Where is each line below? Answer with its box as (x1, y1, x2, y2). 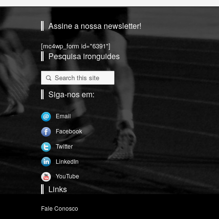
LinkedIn (56, 156, 79, 165)
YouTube (56, 172, 79, 180)
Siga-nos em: (48, 88, 94, 100)
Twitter (56, 141, 73, 150)
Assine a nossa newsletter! (48, 20, 141, 31)
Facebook (56, 126, 82, 135)
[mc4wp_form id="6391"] (41, 41, 110, 50)
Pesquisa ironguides (48, 50, 120, 62)
